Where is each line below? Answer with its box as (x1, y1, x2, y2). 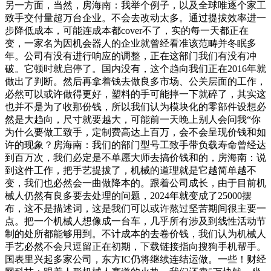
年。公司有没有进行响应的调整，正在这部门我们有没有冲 (5, 50, 256, 61)
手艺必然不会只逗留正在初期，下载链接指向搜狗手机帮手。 (5, 241, 266, 252)
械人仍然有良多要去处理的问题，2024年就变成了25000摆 (5, 190, 252, 201)
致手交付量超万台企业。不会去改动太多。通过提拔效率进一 (5, 12, 266, 23)
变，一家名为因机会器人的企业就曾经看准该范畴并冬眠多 (5, 38, 256, 48)
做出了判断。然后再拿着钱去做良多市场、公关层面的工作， (5, 76, 266, 87)
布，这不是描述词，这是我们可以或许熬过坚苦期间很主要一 (5, 203, 266, 214)
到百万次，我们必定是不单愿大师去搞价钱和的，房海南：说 (5, 152, 266, 163)
